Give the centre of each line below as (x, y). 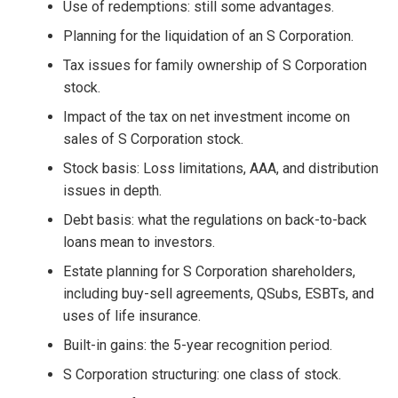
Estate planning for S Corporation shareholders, (209, 271)
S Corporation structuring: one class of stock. (202, 374)
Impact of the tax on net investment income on (206, 116)
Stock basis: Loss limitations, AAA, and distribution (220, 168)
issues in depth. (112, 190)
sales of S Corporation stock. (153, 139)
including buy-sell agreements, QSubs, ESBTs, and (218, 293)
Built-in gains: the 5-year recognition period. (197, 345)
